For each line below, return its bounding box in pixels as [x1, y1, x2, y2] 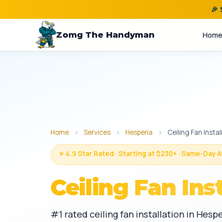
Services [84, 128, 111, 137]
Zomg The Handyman [56, 30, 155, 40]
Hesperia [125, 128, 153, 137]
